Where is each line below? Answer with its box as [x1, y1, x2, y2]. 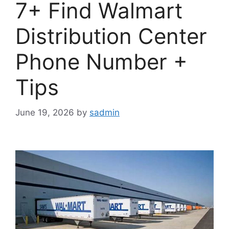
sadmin [89, 107, 120, 118]
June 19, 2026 [15, 107, 74, 118]
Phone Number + [15, 49, 188, 75]
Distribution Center [15, 23, 207, 50]
